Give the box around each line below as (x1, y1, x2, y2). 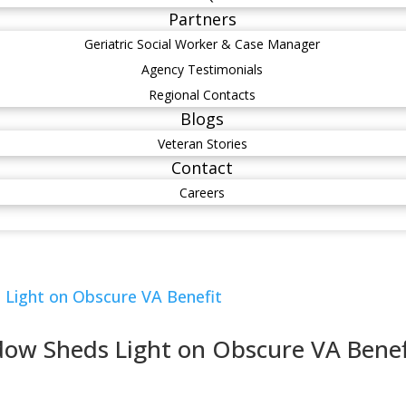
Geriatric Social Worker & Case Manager (84, 35, 320, 53)
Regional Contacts (149, 86, 256, 103)
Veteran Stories (157, 135, 247, 152)
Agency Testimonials (141, 61, 263, 78)
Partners (168, 8, 237, 30)
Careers (179, 184, 225, 201)
